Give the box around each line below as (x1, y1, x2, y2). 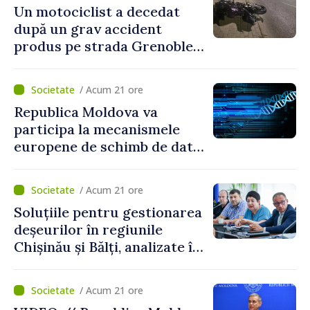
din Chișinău (14, 55, 95, 72)
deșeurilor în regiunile (14, 221, 163, 238)
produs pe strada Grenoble (14, 37, 193, 55)
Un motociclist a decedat (14, 3, 180, 20)
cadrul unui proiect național (14, 255, 201, 273)
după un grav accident (14, 20, 162, 37)
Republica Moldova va (14, 103, 158, 120)
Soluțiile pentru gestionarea (14, 203, 202, 221)
